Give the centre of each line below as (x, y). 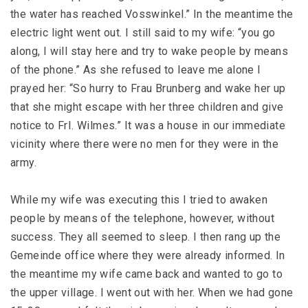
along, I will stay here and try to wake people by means (149, 51)
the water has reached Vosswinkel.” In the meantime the (152, 14)
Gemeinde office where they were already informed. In (148, 255)
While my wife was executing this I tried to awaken (139, 200)
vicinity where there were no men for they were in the (145, 144)
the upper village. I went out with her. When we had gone (152, 293)
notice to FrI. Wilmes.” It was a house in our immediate (148, 125)
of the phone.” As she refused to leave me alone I (136, 70)
